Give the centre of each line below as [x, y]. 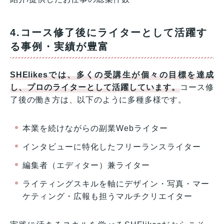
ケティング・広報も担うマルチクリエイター [107, 196]
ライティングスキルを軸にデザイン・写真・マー [116, 184]
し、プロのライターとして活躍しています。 [95, 87]
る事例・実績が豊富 [59, 47]
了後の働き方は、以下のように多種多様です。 [98, 100]
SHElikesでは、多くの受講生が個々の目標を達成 [112, 75]
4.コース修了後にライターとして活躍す [109, 33]
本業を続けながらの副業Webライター [95, 128]
